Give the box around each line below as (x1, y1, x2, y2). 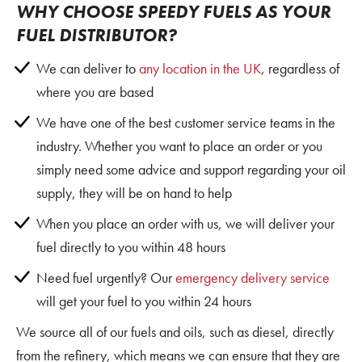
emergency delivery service (175, 267, 330, 287)
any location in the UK (138, 58, 261, 78)
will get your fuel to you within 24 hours (36, 291, 251, 310)
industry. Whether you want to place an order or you (36, 136, 322, 155)
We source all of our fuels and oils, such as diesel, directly (15, 322, 334, 341)
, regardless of (260, 58, 339, 78)
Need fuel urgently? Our (36, 267, 175, 287)
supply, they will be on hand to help (36, 183, 232, 202)
